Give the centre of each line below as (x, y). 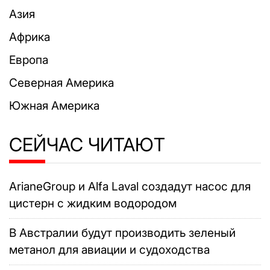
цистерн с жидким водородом (93, 203)
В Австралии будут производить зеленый (122, 233)
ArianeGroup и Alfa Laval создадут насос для (130, 186)
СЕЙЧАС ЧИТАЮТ (87, 144)
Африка (30, 37)
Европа (29, 60)
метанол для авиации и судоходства (109, 250)
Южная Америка (54, 105)
